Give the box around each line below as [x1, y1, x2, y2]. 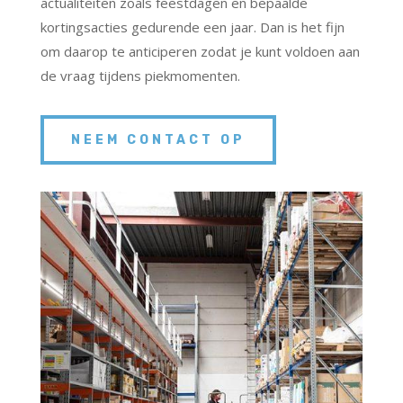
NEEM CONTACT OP [70, 132, 246, 148]
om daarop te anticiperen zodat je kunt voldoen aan [40, 42, 360, 61]
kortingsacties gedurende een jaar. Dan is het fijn [40, 18, 345, 37]
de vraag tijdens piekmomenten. [40, 67, 240, 85]
